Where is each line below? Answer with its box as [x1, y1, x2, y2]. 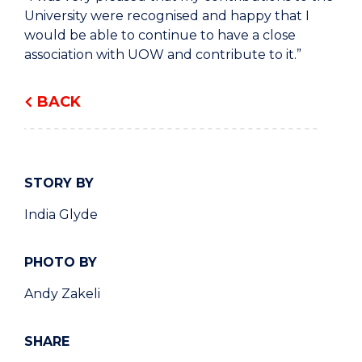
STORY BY [24, 175, 94, 192]
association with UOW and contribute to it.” [24, 47, 301, 63]
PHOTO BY [24, 255, 97, 271]
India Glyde [24, 207, 98, 223]
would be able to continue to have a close [24, 27, 296, 44]
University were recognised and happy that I [24, 8, 309, 24]
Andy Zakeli [24, 286, 100, 302]
